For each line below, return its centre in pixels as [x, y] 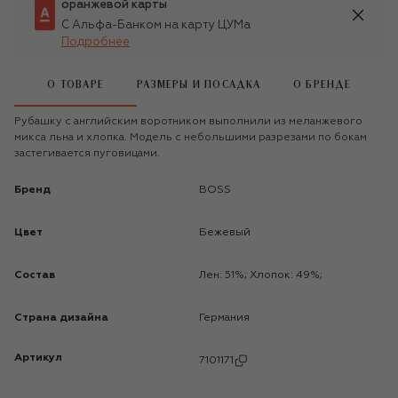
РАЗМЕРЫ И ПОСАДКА [199, 85]
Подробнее [96, 42]
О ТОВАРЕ [76, 85]
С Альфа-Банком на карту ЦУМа [156, 25]
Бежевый [229, 232]
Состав [35, 275]
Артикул [38, 358]
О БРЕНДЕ [322, 85]
